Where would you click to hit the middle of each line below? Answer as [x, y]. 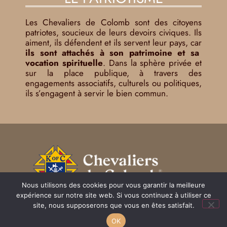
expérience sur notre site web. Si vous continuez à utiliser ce [113, 195]
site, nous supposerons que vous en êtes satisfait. [113, 205]
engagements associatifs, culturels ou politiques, [113, 83]
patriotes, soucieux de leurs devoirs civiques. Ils [113, 32]
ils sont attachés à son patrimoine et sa [112, 52]
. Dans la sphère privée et [152, 63]
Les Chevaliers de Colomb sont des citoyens [113, 22]
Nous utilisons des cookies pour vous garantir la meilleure [113, 185]
